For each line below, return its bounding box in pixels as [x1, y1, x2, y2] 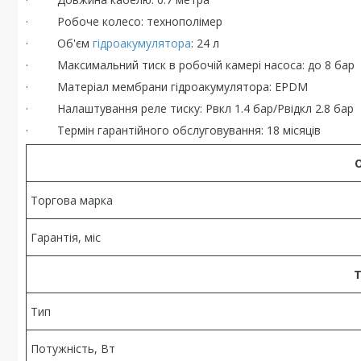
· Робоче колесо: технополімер [26, 14, 222, 29]
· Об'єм [26, 35, 93, 51]
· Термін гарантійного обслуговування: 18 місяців [26, 122, 321, 138]
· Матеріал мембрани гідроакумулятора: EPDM [26, 79, 308, 94]
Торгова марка [31, 193, 113, 208]
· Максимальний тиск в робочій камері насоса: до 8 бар [26, 57, 355, 73]
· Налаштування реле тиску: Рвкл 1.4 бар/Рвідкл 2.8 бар [26, 101, 354, 116]
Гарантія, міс [31, 230, 101, 245]
